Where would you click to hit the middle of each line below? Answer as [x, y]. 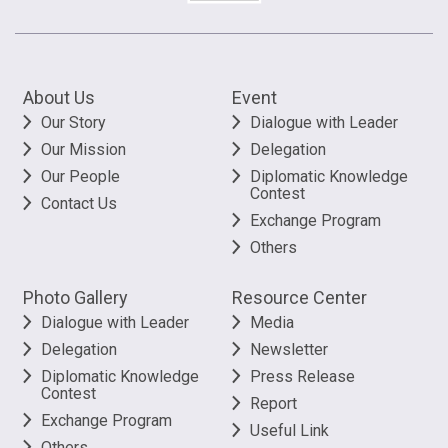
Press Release [302, 376]
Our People [80, 176]
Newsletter [289, 349]
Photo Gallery [75, 297]
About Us [59, 97]
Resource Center [299, 297]
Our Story [73, 122]
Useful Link [289, 430]
